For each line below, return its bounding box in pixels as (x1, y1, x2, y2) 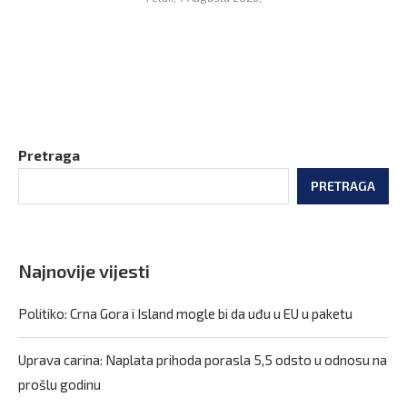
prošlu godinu (18, 376, 101, 392)
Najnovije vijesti (18, 260, 150, 282)
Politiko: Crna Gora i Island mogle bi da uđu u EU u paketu (18, 305, 352, 322)
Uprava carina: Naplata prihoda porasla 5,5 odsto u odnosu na (18, 352, 387, 368)
